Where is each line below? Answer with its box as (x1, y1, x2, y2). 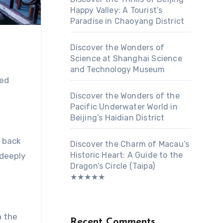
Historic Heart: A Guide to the (70, 150, 183, 160)
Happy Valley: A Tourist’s (70, 5, 163, 15)
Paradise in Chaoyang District (70, 16, 185, 26)
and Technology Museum (70, 65, 165, 74)
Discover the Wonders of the (70, 91, 180, 101)
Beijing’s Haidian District (70, 113, 165, 122)
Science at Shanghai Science (70, 54, 182, 63)
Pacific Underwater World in (70, 102, 178, 111)
